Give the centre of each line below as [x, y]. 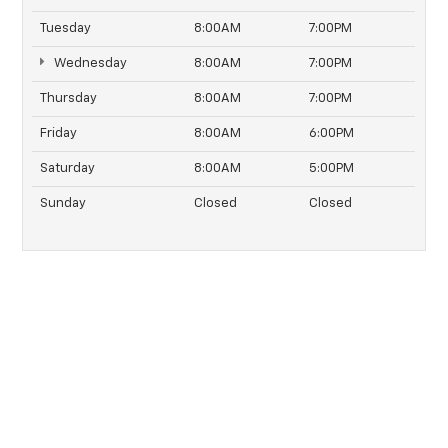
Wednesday [88, 64]
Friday [59, 134]
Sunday [63, 204]
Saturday [68, 169]
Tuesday [66, 29]
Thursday [69, 99]
